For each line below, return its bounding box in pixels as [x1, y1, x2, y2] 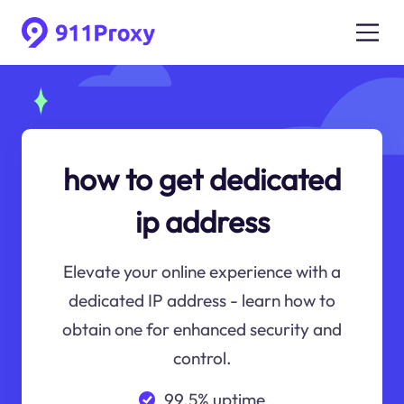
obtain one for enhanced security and [62, 318, 342, 341]
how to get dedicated [63, 160, 341, 198]
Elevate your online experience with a [63, 261, 341, 283]
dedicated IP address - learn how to [69, 289, 335, 312]
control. [172, 347, 232, 370]
